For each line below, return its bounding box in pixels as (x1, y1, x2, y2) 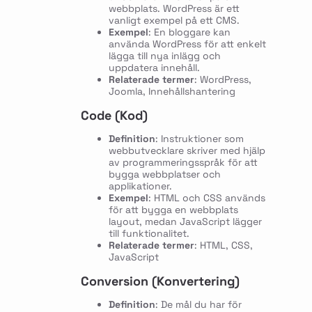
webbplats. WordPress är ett (108, 2, 240, 15)
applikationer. (108, 180, 172, 193)
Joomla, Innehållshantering (108, 85, 235, 98)
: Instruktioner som (155, 132, 244, 146)
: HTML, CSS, (194, 239, 253, 252)
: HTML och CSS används (148, 192, 265, 205)
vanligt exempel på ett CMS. (108, 14, 240, 27)
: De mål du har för (155, 298, 242, 311)
